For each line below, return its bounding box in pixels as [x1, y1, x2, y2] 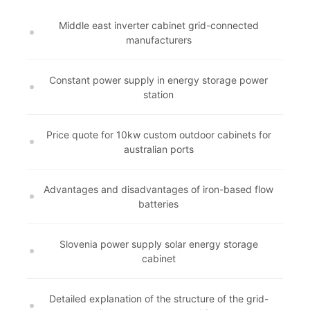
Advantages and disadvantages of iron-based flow [44, 183, 273, 195]
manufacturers [125, 34, 192, 46]
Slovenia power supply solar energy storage [59, 238, 258, 250]
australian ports [123, 143, 194, 155]
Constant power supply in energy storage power [49, 74, 268, 86]
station [143, 89, 174, 100]
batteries [138, 198, 179, 210]
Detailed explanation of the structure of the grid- [48, 293, 268, 304]
